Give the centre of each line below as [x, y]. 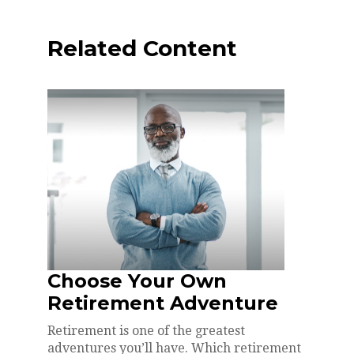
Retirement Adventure [163, 303]
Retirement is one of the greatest [146, 330]
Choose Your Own [137, 281]
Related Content [142, 48]
